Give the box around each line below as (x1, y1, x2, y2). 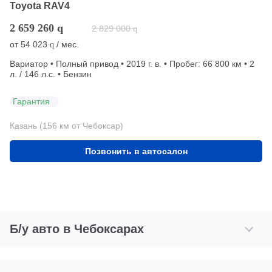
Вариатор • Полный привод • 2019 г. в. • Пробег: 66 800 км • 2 (10, 58, 254, 69)
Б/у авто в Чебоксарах (10, 222, 144, 236)
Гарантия (13, 97, 50, 106)
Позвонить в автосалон (84, 146, 188, 156)
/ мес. (54, 39, 79, 49)
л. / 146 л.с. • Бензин (10, 69, 92, 79)
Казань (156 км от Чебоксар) (10, 120, 123, 131)
